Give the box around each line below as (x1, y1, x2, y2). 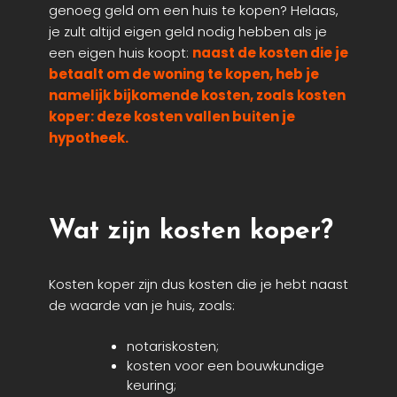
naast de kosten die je (192, 43, 348, 63)
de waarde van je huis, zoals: (49, 296, 235, 315)
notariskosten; (127, 336, 219, 355)
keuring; (127, 375, 176, 394)
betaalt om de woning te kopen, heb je (49, 65, 319, 84)
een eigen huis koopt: (49, 43, 192, 63)
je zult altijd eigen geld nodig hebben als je (49, 22, 327, 42)
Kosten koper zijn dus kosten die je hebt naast (49, 275, 348, 294)
